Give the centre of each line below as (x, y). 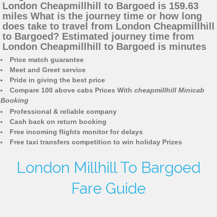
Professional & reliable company (63, 112)
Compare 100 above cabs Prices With (72, 90)
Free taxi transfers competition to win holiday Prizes (96, 142)
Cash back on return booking (58, 122)
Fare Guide (108, 189)
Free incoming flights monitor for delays (76, 132)
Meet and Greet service (48, 70)
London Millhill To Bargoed (108, 168)
